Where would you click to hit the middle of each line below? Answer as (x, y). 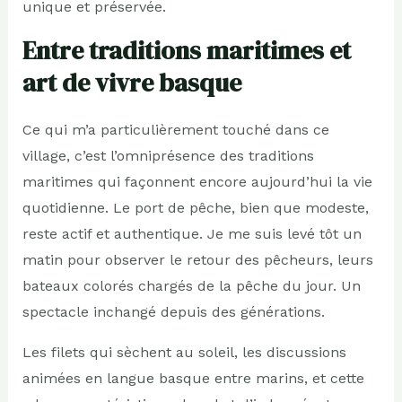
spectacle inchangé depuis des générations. (173, 311)
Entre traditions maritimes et (186, 50)
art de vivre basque (131, 82)
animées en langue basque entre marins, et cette (193, 378)
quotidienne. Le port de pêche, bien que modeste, (195, 207)
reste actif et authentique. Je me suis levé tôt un (192, 233)
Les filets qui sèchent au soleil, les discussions (184, 352)
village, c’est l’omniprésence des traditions (168, 155)
